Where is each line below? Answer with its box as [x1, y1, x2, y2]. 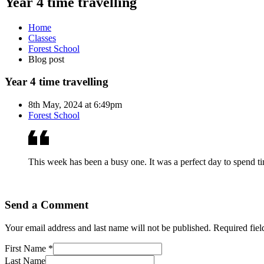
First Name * [5, 243, 53, 253]
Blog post [28, 54, 64, 64]
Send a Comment [5, 198, 88, 211]
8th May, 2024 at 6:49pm [28, 100, 122, 110]
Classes [28, 32, 56, 43]
